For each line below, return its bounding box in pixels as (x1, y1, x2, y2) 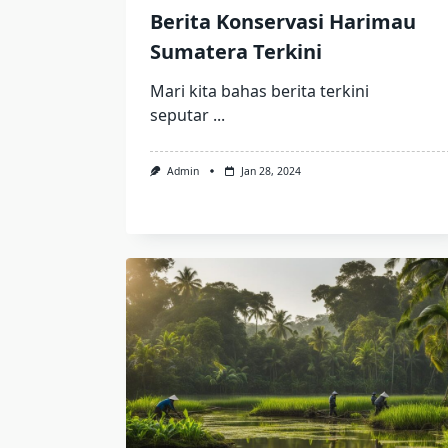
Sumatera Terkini (150, 38, 322, 66)
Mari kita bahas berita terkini (150, 80, 369, 103)
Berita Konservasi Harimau (150, 8, 416, 36)
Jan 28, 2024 (240, 164, 301, 179)
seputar (150, 104, 209, 127)
